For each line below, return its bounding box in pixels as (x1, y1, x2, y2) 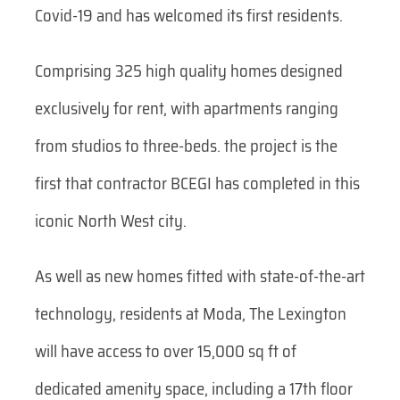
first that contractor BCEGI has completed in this (34, 170, 360, 196)
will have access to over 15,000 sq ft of (34, 337, 296, 364)
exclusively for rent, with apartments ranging (34, 95, 338, 121)
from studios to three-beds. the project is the (34, 132, 337, 159)
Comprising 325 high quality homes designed (34, 57, 343, 84)
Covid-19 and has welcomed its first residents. (34, 2, 343, 29)
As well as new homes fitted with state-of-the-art (34, 262, 365, 289)
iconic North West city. (34, 207, 187, 234)
